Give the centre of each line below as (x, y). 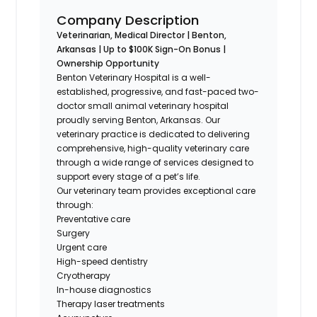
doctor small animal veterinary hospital (143, 105)
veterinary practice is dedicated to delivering (154, 134)
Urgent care (82, 247)
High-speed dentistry (103, 261)
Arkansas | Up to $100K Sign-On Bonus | (142, 49)
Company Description (128, 20)
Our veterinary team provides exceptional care (156, 190)
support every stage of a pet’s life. (129, 176)
